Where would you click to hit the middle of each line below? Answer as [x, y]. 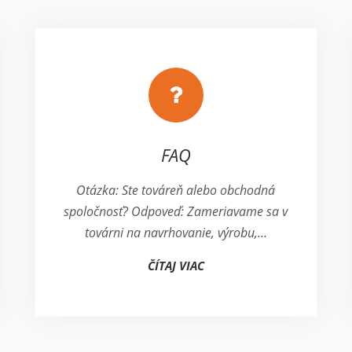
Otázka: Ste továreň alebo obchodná [176, 191]
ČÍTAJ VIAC [176, 266]
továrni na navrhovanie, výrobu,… [176, 233]
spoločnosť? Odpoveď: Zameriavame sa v [176, 212]
